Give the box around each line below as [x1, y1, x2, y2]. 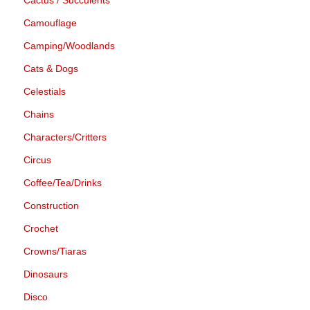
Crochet [24, 222, 58, 234]
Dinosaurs [24, 268, 68, 280]
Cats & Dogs [24, 62, 78, 74]
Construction [24, 199, 79, 211]
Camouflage [24, 17, 77, 28]
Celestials [24, 85, 66, 97]
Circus [24, 154, 51, 165]
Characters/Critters [24, 131, 107, 143]
